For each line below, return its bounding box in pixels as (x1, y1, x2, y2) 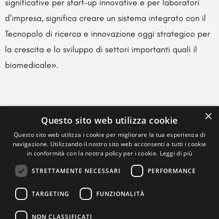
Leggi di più (159, 149, 193, 157)
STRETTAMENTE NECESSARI (32, 166, 121, 175)
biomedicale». (5, 59, 59, 70)
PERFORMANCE (148, 166, 196, 175)
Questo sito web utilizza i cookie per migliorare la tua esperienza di (14, 131, 205, 139)
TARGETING (32, 189, 69, 198)
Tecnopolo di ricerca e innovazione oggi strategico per (5, 28, 210, 39)
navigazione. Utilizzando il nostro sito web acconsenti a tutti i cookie (12, 140, 207, 148)
